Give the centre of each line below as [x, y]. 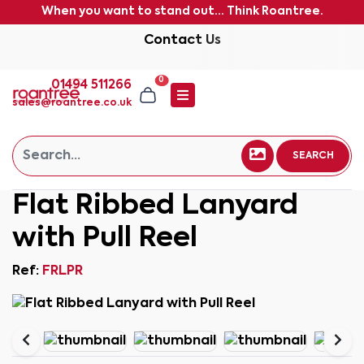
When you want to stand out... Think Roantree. [182, 11]
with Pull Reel [105, 239]
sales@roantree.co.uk [72, 103]
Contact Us [182, 41]
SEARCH [313, 156]
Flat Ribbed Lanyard [155, 206]
